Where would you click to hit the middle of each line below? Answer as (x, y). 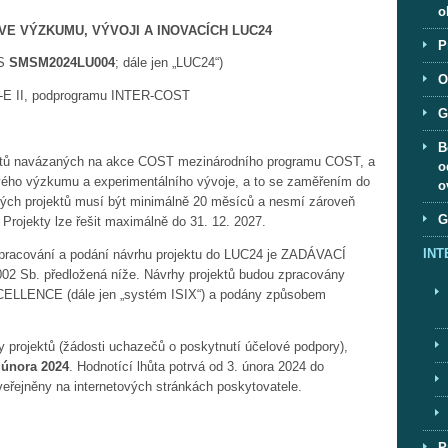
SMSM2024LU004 (62, 63)
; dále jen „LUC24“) (169, 63)
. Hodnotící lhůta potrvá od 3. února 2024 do (196, 367)
